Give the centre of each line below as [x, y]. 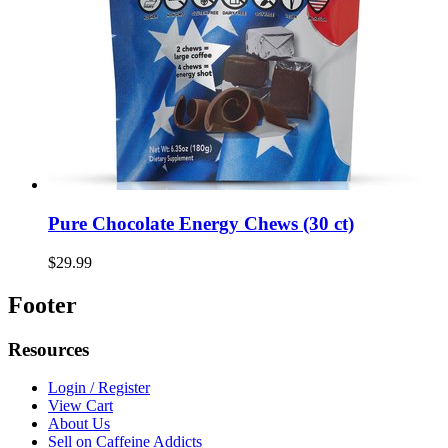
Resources [48, 349]
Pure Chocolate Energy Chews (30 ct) [201, 224]
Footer [42, 304]
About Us [79, 424]
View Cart [80, 406]
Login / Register [99, 388]
